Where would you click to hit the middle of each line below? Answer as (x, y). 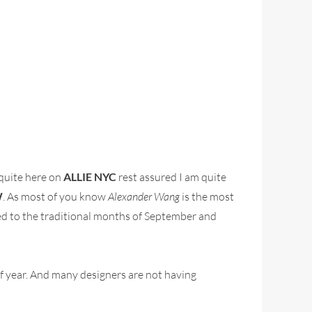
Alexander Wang (144, 196)
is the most (207, 196)
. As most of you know (55, 196)
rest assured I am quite (171, 177)
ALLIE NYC (90, 176)
